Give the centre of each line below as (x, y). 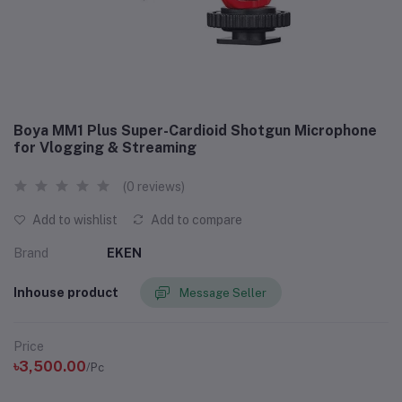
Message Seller (223, 293)
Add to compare (195, 220)
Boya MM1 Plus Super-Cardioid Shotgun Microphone (195, 131)
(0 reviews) (154, 187)
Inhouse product (66, 292)
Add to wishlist (74, 220)
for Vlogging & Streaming (105, 148)
